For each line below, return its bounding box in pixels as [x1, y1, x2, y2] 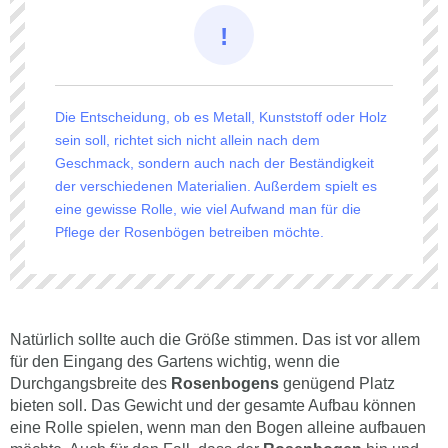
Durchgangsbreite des [10, 375, 171, 393]
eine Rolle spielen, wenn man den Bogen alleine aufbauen [10, 419, 426, 437]
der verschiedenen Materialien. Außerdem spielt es [55, 178, 377, 195]
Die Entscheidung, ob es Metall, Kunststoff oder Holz [55, 109, 387, 126]
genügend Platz [279, 375, 395, 393]
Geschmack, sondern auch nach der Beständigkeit [55, 155, 374, 172]
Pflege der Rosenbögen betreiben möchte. [55, 224, 324, 241]
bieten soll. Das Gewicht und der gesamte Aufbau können [10, 397, 416, 415]
